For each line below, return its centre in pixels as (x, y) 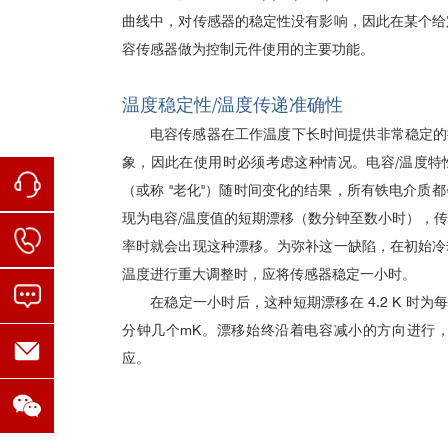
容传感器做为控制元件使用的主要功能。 (248, 49)
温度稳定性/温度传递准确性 (232, 104)
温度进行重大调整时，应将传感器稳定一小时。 (269, 274)
